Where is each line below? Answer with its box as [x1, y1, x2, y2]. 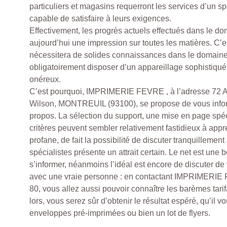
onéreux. [29, 75, 61, 84]
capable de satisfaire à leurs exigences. [29, 14, 171, 23]
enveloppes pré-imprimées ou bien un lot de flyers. [29, 209, 210, 218]
